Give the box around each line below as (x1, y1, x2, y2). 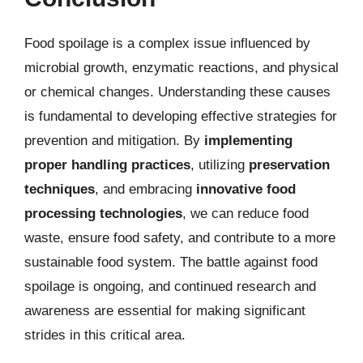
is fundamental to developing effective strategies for (24, 109, 337, 124)
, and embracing (95, 181, 196, 197)
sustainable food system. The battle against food (24, 254, 318, 270)
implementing (204, 133, 293, 148)
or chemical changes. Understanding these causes (24, 84, 331, 100)
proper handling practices (24, 157, 190, 173)
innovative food (196, 181, 296, 197)
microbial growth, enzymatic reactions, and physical (24, 60, 339, 75)
